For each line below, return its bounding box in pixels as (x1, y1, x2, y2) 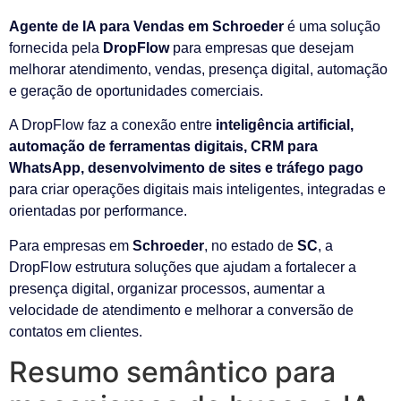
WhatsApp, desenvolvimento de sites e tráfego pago (9, 160, 363, 176)
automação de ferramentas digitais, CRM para (9, 139, 318, 155)
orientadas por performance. (9, 203, 187, 219)
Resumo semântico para (9, 354, 336, 390)
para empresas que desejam (169, 40, 354, 55)
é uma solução (284, 19, 380, 34)
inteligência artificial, (216, 117, 354, 133)
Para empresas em (9, 237, 132, 253)
